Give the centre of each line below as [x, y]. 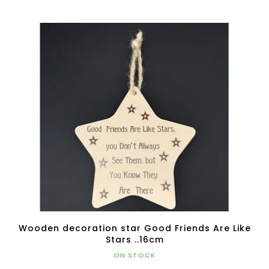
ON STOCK [134, 255]
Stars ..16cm [134, 240]
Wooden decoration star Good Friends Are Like [134, 228]
